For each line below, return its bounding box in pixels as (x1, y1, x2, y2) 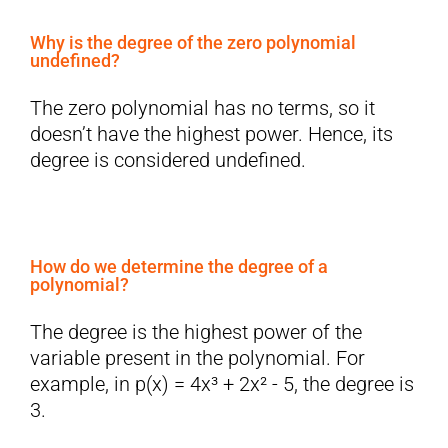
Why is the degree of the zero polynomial (30, 32, 356, 54)
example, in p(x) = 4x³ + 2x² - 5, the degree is (30, 372, 414, 397)
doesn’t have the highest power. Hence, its (30, 122, 393, 147)
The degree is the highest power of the (30, 320, 362, 345)
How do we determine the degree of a (30, 256, 328, 278)
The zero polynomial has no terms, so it (30, 96, 375, 121)
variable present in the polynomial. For (30, 346, 365, 371)
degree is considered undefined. (30, 148, 306, 173)
